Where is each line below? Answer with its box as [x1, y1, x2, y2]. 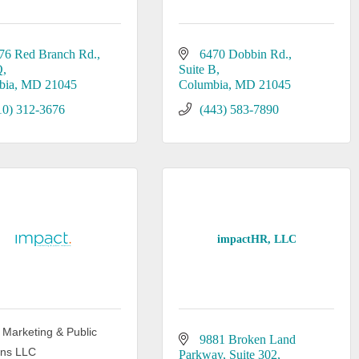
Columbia [178, 78, 228, 91]
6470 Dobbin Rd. [199, 47, 288, 61]
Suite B [178, 63, 216, 76]
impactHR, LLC [216, 232, 296, 245]
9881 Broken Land [199, 333, 296, 346]
